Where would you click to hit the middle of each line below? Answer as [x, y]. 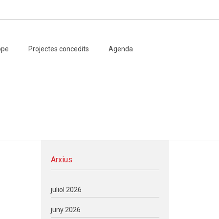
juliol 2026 [66, 190]
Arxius [61, 160]
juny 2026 [66, 210]
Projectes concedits [58, 49]
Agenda [120, 49]
